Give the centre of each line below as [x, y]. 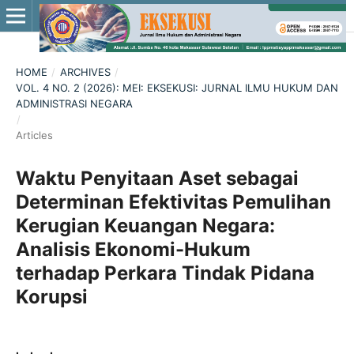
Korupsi [51, 296]
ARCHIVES [85, 72]
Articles [34, 135]
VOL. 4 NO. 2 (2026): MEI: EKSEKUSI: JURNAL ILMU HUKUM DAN [177, 87]
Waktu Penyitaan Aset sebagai [157, 178]
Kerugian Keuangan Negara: [145, 225]
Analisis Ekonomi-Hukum [133, 249]
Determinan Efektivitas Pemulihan [173, 201]
